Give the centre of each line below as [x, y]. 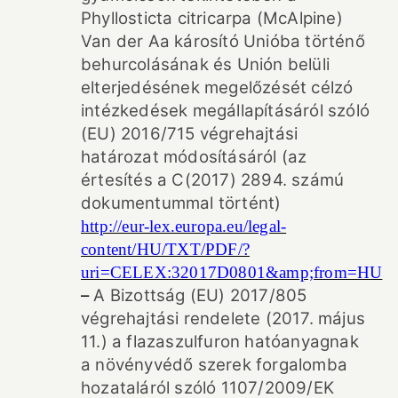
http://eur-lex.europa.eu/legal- [184, 226]
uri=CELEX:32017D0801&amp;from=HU [232, 272]
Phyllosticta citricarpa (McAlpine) [212, 18]
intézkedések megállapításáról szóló [226, 110]
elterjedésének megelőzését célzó [217, 87]
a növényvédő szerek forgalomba [214, 364]
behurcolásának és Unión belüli [205, 64]
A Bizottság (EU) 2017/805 [200, 295]
